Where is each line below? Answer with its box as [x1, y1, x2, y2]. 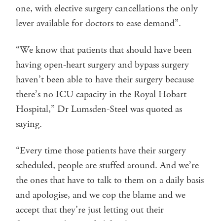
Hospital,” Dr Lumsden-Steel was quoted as [16, 102, 182, 116]
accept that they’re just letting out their [16, 203, 164, 217]
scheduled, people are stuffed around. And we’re [16, 158, 199, 172]
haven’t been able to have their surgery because [16, 73, 194, 86]
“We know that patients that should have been [16, 43, 192, 57]
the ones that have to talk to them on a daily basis [16, 173, 204, 187]
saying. [16, 117, 42, 131]
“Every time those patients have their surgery [16, 144, 186, 157]
